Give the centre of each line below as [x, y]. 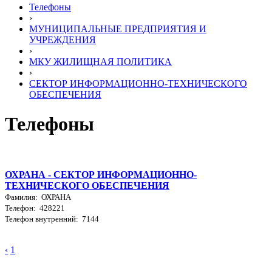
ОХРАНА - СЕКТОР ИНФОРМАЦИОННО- [101, 174]
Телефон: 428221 [35, 208]
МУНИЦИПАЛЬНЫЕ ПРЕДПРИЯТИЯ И [118, 29]
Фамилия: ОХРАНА [38, 197]
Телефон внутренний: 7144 [52, 219]
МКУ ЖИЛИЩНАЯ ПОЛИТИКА [100, 62]
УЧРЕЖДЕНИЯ [63, 40]
